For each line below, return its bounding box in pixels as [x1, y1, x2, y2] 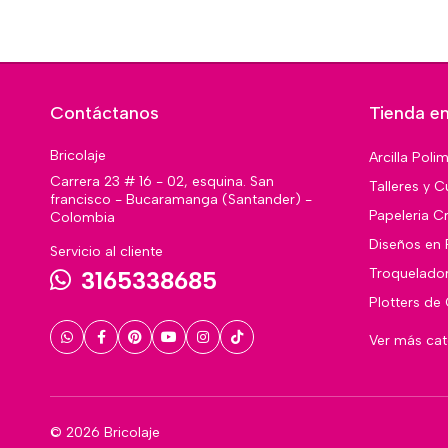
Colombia [50, 208, 115, 226]
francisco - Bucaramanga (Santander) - [50, 190, 312, 208]
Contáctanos [50, 101, 159, 124]
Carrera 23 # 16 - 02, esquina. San [50, 172, 274, 190]
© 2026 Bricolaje [50, 423, 160, 441]
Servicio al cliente [50, 242, 163, 260]
